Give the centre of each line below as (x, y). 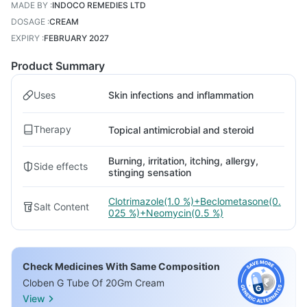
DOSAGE (28, 22)
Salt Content (61, 207)
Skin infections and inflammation (181, 95)
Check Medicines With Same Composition (121, 266)
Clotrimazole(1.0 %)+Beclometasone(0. (195, 201)
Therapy (52, 129)
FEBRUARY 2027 (76, 38)
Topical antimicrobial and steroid (181, 130)
